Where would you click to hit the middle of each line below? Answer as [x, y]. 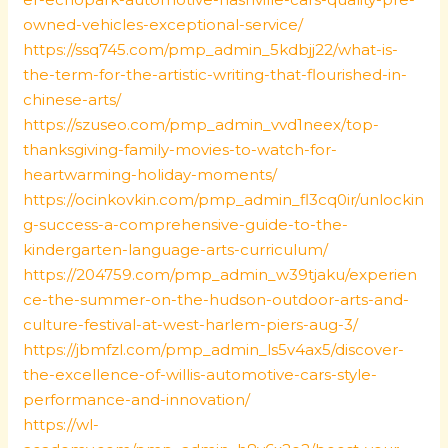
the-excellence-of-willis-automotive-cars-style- [200, 374]
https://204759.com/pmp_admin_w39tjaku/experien [220, 274]
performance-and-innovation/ [137, 399]
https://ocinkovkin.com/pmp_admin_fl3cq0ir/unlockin [224, 199]
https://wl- [61, 424]
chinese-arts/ [72, 99]
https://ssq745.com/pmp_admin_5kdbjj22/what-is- [211, 49]
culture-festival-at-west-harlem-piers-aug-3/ [191, 324]
